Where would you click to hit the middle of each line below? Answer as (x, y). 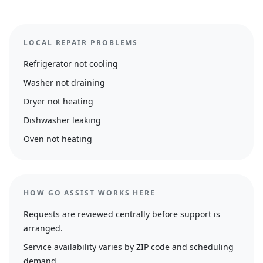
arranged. (43, 228)
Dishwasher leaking (62, 120)
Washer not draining (64, 82)
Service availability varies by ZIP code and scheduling (129, 247)
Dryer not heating (58, 101)
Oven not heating (58, 139)
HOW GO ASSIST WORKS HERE (90, 193)
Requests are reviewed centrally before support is (122, 214)
